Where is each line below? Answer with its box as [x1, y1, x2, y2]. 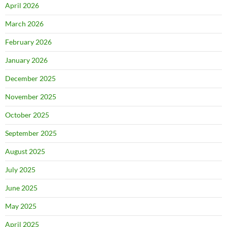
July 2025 [5, 165, 35, 174]
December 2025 [5, 74, 56, 83]
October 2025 [5, 110, 49, 120]
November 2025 [5, 92, 56, 101]
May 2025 [5, 202, 36, 211]
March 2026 [5, 19, 44, 28]
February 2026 [5, 37, 52, 47]
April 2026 [5, 1, 39, 10]
